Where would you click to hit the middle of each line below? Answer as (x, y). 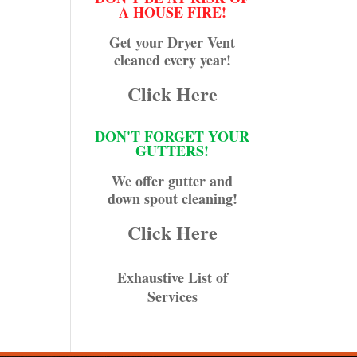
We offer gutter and (173, 180)
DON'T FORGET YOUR (173, 136)
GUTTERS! (173, 150)
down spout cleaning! (172, 198)
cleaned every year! (172, 59)
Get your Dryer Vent (173, 42)
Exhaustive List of (172, 277)
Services (172, 296)
